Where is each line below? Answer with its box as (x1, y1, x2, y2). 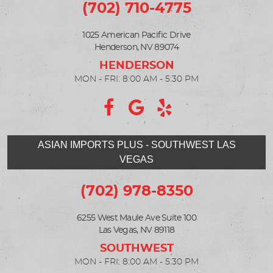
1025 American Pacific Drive (82, 31, 191, 40)
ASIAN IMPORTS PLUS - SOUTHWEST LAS (37, 140, 236, 150)
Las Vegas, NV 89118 (98, 226, 175, 235)
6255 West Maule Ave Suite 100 (77, 214, 196, 222)
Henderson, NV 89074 (94, 43, 179, 52)
